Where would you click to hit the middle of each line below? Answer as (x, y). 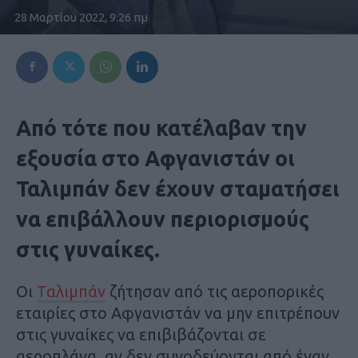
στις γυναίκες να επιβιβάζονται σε (141, 334)
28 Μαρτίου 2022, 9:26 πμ (81, 17)
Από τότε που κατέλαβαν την (161, 127)
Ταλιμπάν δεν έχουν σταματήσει (178, 188)
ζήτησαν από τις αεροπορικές (215, 291)
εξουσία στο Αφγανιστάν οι (155, 158)
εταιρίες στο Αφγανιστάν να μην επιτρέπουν (178, 312)
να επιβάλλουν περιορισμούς (163, 219)
